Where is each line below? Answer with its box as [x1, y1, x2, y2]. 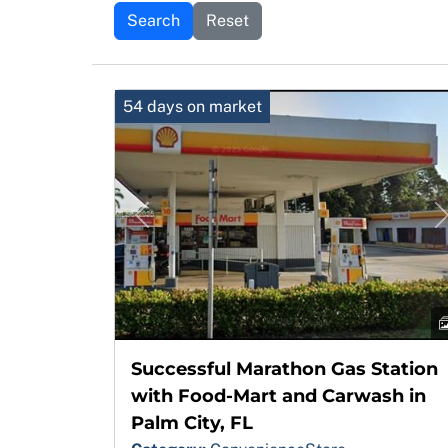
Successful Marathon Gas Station [131, 357, 438, 380]
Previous [140, 216, 206, 236]
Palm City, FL [131, 411, 253, 434]
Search [127, 10, 180, 30]
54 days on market [123, 96, 262, 116]
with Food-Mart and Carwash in [131, 384, 426, 407]
